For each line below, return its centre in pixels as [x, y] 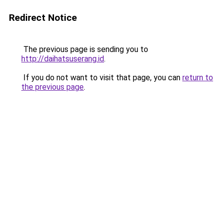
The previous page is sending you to [85, 49]
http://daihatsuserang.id [63, 59]
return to [198, 78]
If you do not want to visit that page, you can [102, 78]
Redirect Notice [43, 18]
